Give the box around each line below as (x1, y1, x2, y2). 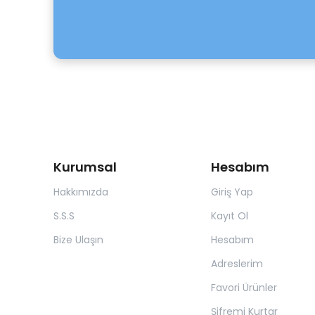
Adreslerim (210, 257, 263, 271)
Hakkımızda (53, 185, 108, 200)
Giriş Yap (210, 185, 253, 200)
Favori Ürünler (210, 281, 277, 295)
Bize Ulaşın (53, 233, 103, 247)
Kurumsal (53, 158, 117, 176)
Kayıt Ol (210, 209, 248, 224)
